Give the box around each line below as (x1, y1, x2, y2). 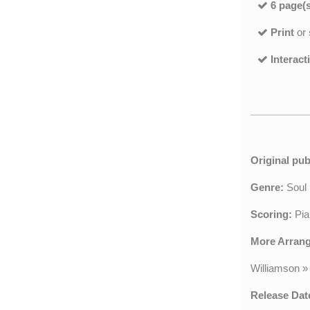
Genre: (250, 181, 284, 194)
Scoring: (250, 208, 292, 221)
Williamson (250, 262, 300, 275)
